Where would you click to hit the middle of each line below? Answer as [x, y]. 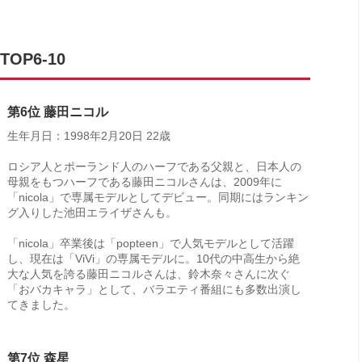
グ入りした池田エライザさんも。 [92, 213]
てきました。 [41, 305]
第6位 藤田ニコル [58, 112]
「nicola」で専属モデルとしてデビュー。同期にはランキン [158, 197]
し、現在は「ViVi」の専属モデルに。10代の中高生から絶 [154, 259]
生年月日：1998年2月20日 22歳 [89, 136]
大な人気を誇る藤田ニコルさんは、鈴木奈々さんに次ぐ [149, 274]
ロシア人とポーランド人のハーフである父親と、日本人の [154, 166]
